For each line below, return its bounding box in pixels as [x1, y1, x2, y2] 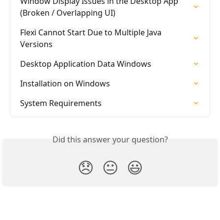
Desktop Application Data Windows [20, 58, 151, 69]
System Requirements [20, 97, 102, 109]
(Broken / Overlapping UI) [20, 7, 115, 18]
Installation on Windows [20, 78, 110, 89]
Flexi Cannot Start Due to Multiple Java [20, 27, 164, 38]
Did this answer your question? [52, 134, 168, 145]
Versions [20, 38, 53, 50]
